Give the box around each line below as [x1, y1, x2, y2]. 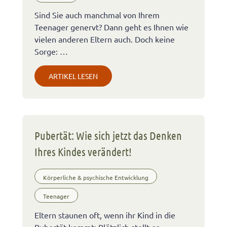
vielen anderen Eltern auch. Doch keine [34, 34, 175, 45]
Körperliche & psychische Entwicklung [43, 173, 148, 182]
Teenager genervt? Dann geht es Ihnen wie [34, 22, 188, 32]
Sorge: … [34, 46, 68, 57]
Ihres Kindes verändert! [34, 145, 132, 159]
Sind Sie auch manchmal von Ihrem [34, 10, 160, 20]
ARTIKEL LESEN [49, 71, 98, 81]
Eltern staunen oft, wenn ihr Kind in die [34, 209, 175, 220]
